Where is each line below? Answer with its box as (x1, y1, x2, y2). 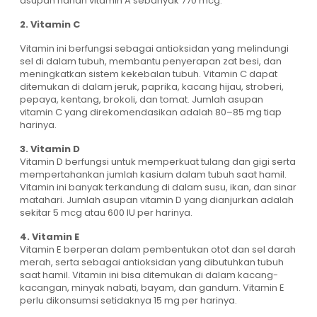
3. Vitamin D (20, 142, 80, 156)
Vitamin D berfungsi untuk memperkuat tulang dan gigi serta (20, 155, 296, 169)
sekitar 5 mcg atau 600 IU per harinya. (20, 206, 192, 220)
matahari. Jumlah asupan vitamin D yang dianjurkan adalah (20, 193, 294, 207)
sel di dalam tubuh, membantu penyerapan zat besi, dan (20, 54, 282, 69)
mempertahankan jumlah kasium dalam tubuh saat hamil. (20, 168, 287, 182)
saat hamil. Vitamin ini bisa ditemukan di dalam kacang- (20, 268, 278, 282)
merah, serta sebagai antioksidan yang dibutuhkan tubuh (20, 255, 284, 270)
